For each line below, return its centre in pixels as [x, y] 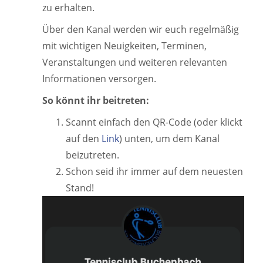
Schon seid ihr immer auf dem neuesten [154, 171]
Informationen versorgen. [99, 79]
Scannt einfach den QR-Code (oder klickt [154, 122]
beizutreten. [92, 155]
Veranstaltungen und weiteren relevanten [135, 62]
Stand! [80, 188]
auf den [84, 139]
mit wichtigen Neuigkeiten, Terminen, [124, 46]
